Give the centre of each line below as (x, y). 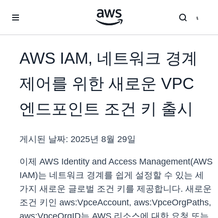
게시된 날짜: (45, 139)
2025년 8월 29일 (103, 139)
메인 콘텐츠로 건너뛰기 (40, 10)
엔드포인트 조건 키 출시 (106, 109)
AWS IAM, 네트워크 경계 (109, 58)
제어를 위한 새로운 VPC (107, 84)
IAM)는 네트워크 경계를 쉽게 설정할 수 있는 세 (112, 175)
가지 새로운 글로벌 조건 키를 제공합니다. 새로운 (116, 189)
